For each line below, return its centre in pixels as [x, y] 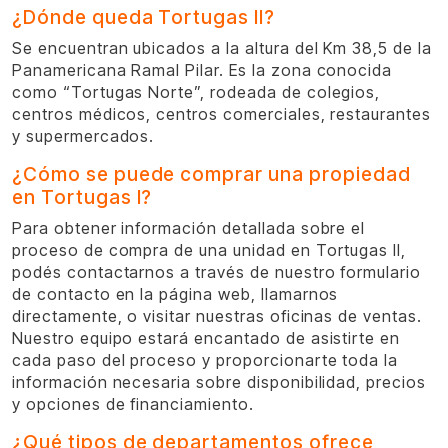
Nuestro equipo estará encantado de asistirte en [206, 338]
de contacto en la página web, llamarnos [175, 294]
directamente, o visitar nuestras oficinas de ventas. [217, 316]
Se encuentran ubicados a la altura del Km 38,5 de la [222, 48]
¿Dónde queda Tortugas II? [143, 17]
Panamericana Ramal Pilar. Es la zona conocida [202, 70]
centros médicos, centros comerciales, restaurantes [221, 114]
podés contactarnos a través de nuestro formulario [217, 272]
